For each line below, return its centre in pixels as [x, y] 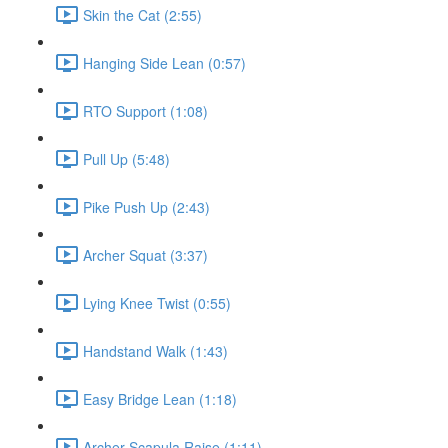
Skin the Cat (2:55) [142, 14]
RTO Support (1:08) [145, 110]
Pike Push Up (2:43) [146, 206]
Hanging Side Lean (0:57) [164, 62]
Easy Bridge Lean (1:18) [160, 398]
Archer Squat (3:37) [145, 254]
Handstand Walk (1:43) [155, 350]
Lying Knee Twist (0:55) [157, 302]
